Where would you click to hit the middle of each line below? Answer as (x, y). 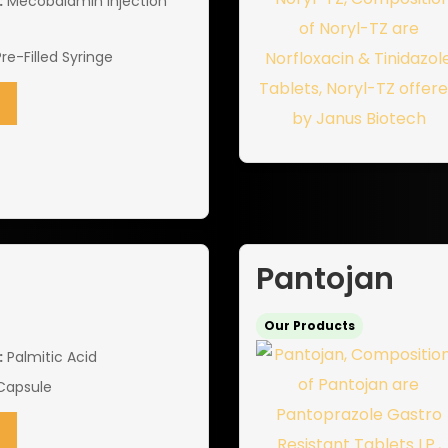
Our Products (309, 326)
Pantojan (325, 279)
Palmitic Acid (49, 357)
